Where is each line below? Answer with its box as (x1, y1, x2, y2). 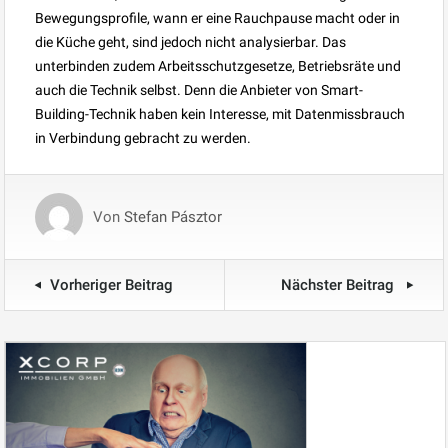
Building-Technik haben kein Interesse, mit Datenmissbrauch (35, 105, 405, 122)
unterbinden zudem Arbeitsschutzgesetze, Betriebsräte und (35, 57, 401, 74)
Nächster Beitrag (281, 275, 398, 294)
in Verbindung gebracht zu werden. (35, 129, 251, 146)
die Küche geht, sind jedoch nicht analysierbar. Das (35, 33, 346, 50)
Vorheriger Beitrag (50, 275, 173, 294)
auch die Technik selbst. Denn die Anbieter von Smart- (35, 81, 363, 98)
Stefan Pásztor (124, 207, 222, 226)
